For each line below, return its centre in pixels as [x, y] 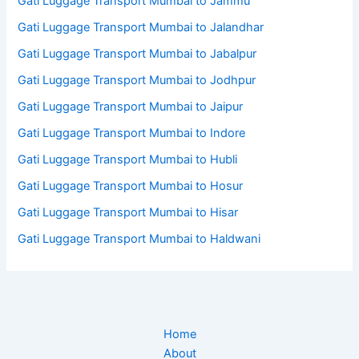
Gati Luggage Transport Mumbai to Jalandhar [141, 28]
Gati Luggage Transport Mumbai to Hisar [128, 213]
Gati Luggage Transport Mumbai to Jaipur [131, 107]
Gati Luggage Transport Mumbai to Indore [132, 133]
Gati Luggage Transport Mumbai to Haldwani [139, 239]
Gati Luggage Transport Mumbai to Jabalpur [137, 54]
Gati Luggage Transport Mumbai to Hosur [131, 186]
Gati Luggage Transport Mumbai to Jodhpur [137, 81]
